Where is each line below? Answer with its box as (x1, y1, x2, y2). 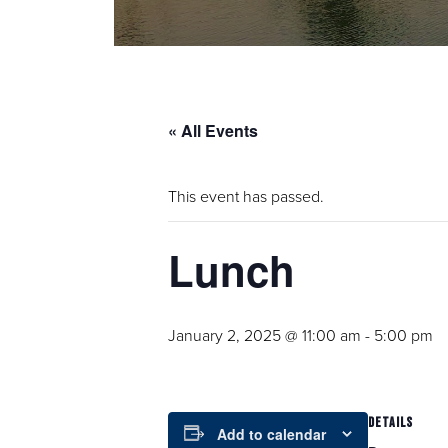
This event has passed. (168, 185, 324, 207)
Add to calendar (217, 424, 326, 445)
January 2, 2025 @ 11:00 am (168, 324, 361, 346)
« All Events (168, 119, 258, 142)
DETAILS (368, 414, 413, 431)
